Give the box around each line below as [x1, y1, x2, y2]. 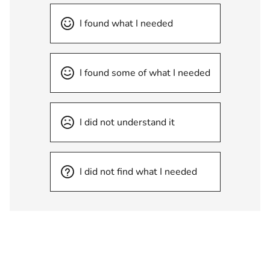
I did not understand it [79, 116, 175, 129]
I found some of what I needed [79, 66, 210, 80]
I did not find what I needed [79, 165, 197, 178]
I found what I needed [79, 17, 173, 30]
